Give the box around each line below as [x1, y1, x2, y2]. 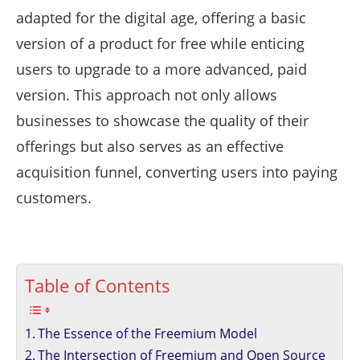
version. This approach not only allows [16, 84, 277, 104]
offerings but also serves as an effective [16, 136, 284, 156]
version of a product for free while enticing [16, 33, 305, 53]
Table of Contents [25, 273, 170, 297]
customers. [16, 187, 92, 207]
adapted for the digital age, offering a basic [16, 7, 306, 27]
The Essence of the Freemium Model [38, 324, 258, 342]
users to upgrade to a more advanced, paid [16, 59, 307, 79]
